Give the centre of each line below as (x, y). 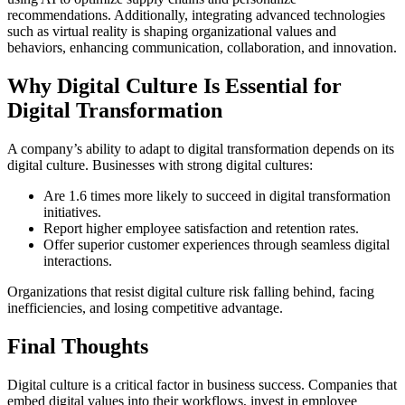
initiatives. (72, 212)
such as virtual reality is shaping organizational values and (172, 32)
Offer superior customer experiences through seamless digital (217, 245)
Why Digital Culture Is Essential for (174, 86)
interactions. (78, 261)
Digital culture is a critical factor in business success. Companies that (202, 385)
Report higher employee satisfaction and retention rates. (201, 229)
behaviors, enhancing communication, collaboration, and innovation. (202, 48)
